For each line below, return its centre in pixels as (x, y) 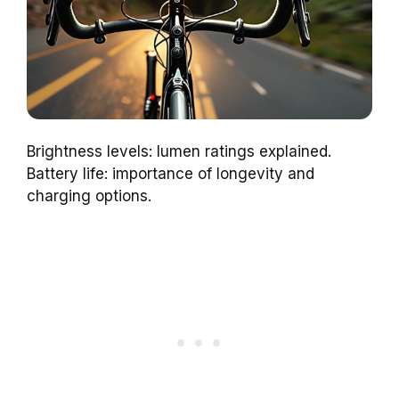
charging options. (89, 195)
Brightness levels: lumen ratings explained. (179, 151)
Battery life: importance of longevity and (171, 173)
